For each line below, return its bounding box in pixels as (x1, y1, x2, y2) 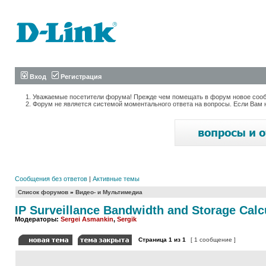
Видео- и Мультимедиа (75, 189, 142, 195)
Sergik (117, 216, 137, 223)
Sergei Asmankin (61, 216, 113, 223)
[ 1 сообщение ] (189, 236, 237, 243)
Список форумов (18, 189, 68, 195)
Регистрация (59, 73, 102, 80)
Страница (137, 236, 169, 243)
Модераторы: (15, 216, 61, 223)
